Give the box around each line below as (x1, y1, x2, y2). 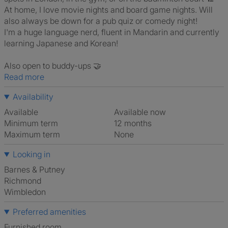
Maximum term (4, 129, 60, 139)
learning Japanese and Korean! (4, 38, 118, 48)
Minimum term (4, 118, 58, 128)
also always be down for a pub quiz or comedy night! (4, 16, 197, 26)
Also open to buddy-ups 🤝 (4, 61, 101, 71)
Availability (12, 92, 53, 102)
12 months (117, 118, 152, 128)
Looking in (12, 149, 50, 159)
